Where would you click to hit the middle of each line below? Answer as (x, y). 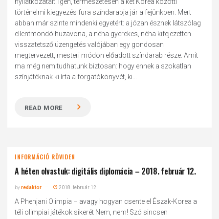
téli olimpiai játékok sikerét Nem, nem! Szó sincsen (91, 212)
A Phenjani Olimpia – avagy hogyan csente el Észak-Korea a (106, 201)
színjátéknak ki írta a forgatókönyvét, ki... (76, 77)
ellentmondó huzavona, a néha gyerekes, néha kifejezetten (103, 34)
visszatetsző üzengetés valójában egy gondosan (89, 44)
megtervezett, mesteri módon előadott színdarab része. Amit (107, 55)
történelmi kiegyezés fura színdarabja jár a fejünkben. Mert (103, 12)
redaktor (32, 187)
